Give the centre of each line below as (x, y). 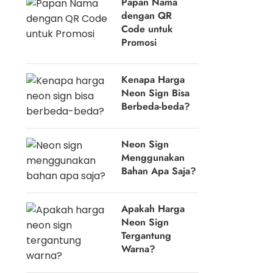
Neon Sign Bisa (156, 93)
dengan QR (147, 16)
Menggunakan (153, 158)
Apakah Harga (153, 209)
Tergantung (147, 236)
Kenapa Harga (153, 80)
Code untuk (147, 29)
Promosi (139, 42)
